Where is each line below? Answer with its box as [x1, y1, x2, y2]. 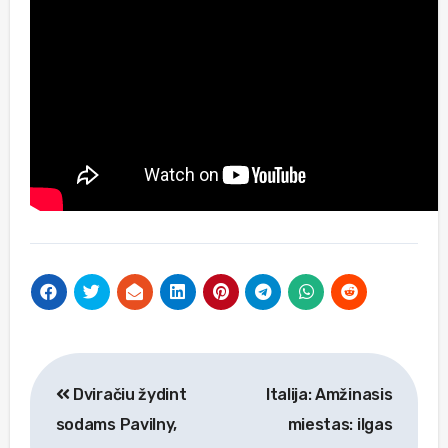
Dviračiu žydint [69, 384, 187, 404]
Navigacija [28, 355, 193, 388]
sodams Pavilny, [55, 414, 177, 434]
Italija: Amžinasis [266, 384, 393, 404]
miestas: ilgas [287, 414, 393, 434]
